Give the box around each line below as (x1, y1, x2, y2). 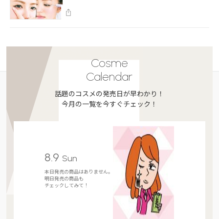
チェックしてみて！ (44, 181, 89, 189)
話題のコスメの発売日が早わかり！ (54, 88, 164, 98)
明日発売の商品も (44, 174, 84, 182)
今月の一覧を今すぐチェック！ (61, 98, 157, 109)
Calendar (86, 69, 133, 84)
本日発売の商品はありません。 (44, 167, 113, 175)
